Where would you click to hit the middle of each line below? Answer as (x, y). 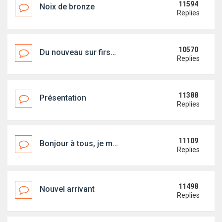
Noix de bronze (67, 7)
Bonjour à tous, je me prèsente (76, 143)
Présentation (63, 98)
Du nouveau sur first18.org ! (75, 52)
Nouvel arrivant (67, 189)
